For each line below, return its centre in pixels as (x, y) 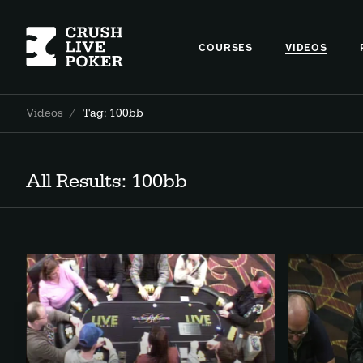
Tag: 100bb (113, 113)
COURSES (226, 49)
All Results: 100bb (107, 181)
